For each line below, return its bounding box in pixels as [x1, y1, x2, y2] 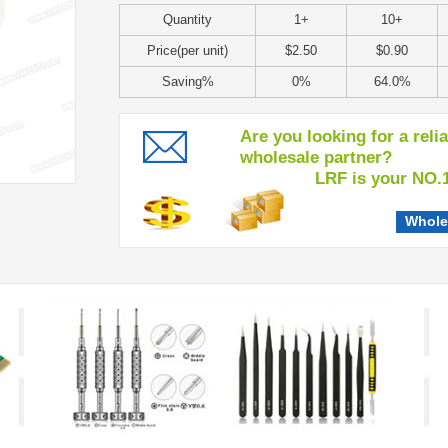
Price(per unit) [147, 43, 228, 58]
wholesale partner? [240, 148, 392, 167]
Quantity [163, 12, 212, 27]
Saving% [161, 74, 214, 89]
